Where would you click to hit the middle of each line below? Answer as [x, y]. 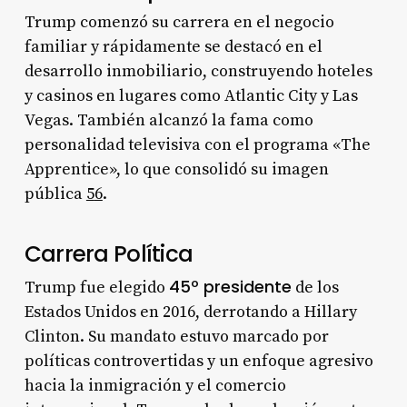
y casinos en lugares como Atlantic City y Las [191, 95]
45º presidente [230, 286]
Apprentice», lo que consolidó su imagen [176, 169]
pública [55, 194]
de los [315, 287]
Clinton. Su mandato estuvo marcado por [176, 336]
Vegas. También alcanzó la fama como [169, 120]
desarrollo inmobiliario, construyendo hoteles [198, 71]
